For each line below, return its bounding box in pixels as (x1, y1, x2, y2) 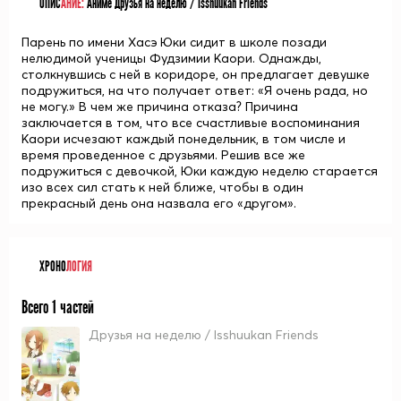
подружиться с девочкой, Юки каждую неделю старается (21, 163, 378, 179)
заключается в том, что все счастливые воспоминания (21, 115, 360, 131)
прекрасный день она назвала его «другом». (21, 195, 296, 211)
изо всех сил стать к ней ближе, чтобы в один (21, 179, 303, 195)
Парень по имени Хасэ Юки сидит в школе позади (21, 34, 327, 50)
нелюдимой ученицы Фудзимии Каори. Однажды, (21, 50, 321, 66)
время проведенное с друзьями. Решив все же (21, 147, 305, 163)
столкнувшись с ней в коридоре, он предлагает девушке (21, 66, 370, 82)
